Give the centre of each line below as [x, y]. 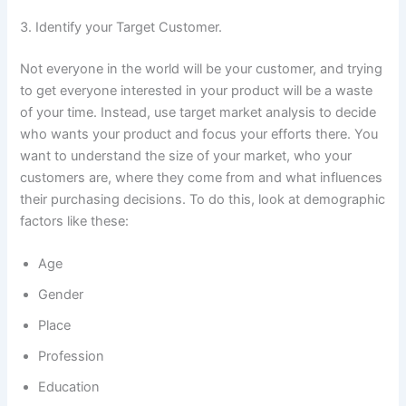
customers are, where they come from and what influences [202, 177]
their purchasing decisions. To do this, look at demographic [203, 199]
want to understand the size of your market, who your [186, 155]
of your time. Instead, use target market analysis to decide [198, 112]
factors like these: [75, 221]
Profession [72, 357]
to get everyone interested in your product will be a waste [197, 90]
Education [69, 387]
